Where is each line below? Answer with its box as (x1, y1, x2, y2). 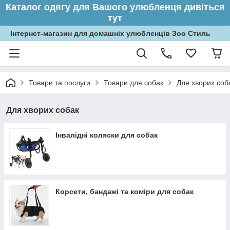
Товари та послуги (29, 79, 90, 87)
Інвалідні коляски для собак (55, 131, 158, 139)
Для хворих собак (6, 106, 79, 114)
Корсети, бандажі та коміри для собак (55, 187, 194, 196)
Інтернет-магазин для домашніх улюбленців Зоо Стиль (10, 29, 210, 37)
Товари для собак (104, 79, 163, 87)
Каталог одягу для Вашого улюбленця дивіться (5, 2, 225, 12)
